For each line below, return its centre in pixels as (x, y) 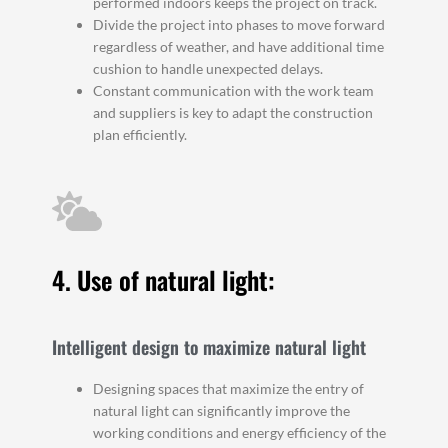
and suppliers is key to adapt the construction (233, 112)
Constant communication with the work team (234, 90)
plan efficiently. (140, 134)
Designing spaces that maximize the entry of (229, 389)
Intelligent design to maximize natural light (209, 347)
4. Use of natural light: (164, 280)
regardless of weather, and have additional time (239, 46)
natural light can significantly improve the (222, 411)
